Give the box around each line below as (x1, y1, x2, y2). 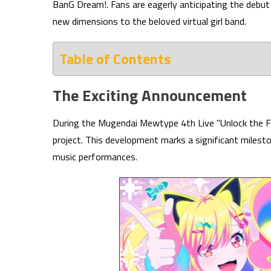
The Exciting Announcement (53, 83, 247, 107)
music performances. (53, 149, 137, 164)
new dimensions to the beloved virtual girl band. (53, 14, 246, 28)
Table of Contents (59, 48, 171, 70)
